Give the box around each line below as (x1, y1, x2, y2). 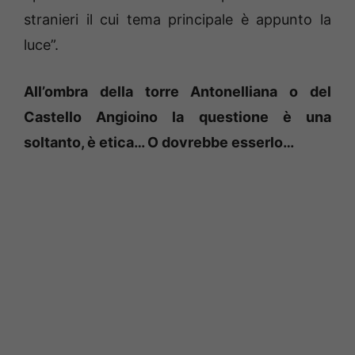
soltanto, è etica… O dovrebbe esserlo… (24, 134, 294, 151)
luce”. (24, 36, 59, 54)
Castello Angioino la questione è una (24, 109, 331, 126)
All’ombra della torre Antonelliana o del (24, 83, 331, 101)
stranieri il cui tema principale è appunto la (24, 11, 331, 29)
